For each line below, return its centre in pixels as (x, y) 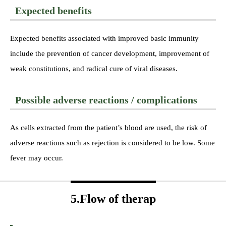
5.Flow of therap (113, 199)
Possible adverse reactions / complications (106, 100)
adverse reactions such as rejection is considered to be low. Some (112, 143)
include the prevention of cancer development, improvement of (110, 53)
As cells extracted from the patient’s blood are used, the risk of (108, 127)
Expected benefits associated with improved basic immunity (104, 38)
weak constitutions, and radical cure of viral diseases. (94, 68)
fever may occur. (37, 158)
